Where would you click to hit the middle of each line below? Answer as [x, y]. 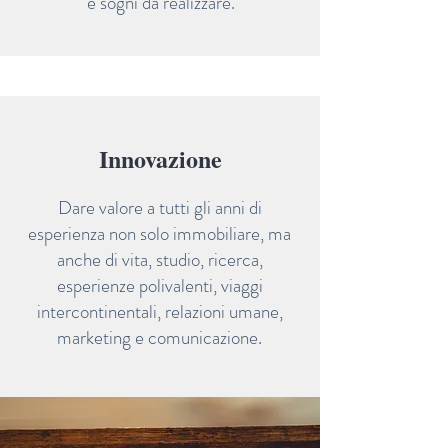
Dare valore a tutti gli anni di [159, 207]
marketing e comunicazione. [159, 337]
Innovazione [160, 158]
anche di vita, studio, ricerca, [159, 259]
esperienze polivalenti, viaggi [159, 285]
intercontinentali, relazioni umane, [159, 311]
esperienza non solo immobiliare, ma [159, 233]
